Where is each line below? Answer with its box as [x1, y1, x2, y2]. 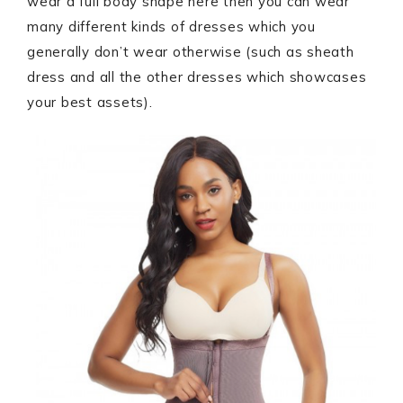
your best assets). [27, 93, 153, 111]
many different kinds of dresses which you [27, 17, 316, 35]
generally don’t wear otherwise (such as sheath [27, 42, 354, 60]
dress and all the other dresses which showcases [27, 67, 367, 85]
